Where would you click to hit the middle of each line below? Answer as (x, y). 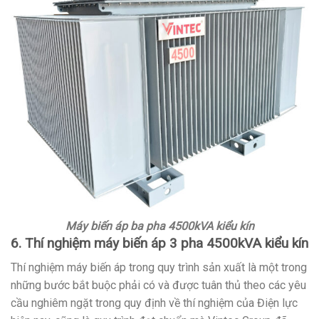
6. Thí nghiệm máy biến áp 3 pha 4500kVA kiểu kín (159, 243)
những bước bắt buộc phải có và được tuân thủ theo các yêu (158, 286)
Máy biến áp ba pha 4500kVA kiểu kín (159, 226)
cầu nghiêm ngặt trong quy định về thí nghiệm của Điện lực (154, 303)
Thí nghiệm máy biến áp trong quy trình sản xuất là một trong (159, 268)
